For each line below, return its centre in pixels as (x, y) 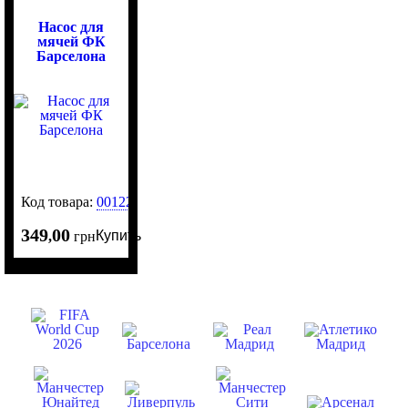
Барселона (71, 56)
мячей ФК (71, 41)
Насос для (71, 26)
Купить (119, 236)
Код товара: (59, 202)
